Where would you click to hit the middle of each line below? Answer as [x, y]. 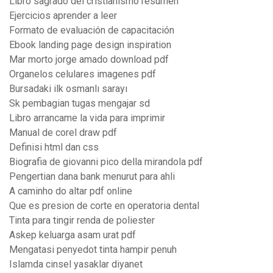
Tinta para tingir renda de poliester [82, 221]
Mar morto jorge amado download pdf [89, 60]
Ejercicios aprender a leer [63, 16]
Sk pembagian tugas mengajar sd [80, 104]
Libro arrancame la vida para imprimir [87, 118]
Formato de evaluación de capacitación [92, 30]
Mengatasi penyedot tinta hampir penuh [93, 250]
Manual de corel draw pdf [63, 133]
